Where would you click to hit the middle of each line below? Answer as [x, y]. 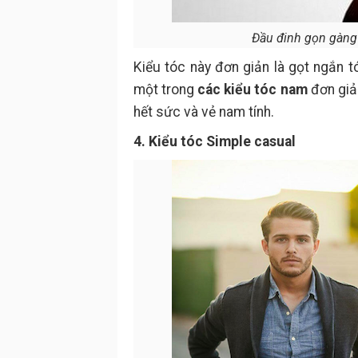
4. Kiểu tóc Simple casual [215, 141]
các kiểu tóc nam [253, 89]
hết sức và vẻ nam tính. [204, 112]
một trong [166, 89]
